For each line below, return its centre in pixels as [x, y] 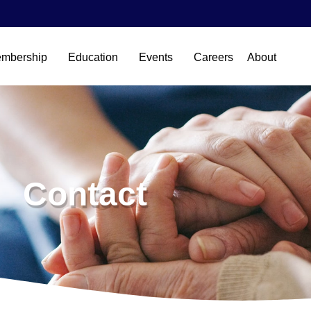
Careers [213, 57]
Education [93, 57]
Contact [85, 194]
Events [155, 57]
